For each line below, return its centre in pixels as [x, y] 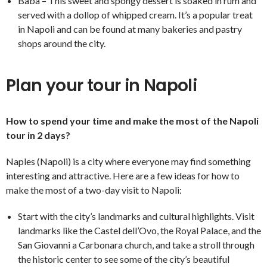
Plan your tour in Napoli [102, 85]
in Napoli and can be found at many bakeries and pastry [130, 29]
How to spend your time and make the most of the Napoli [132, 121]
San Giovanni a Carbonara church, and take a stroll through [136, 245]
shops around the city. [62, 43]
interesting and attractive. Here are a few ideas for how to [123, 176]
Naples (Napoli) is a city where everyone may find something [128, 162]
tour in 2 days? [38, 135]
